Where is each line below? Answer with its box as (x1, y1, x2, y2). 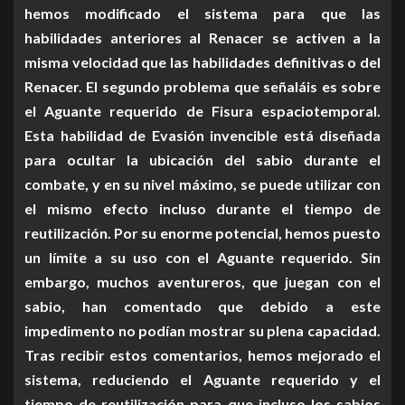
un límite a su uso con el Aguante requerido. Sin (24, 249, 381, 267)
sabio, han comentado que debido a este (24, 297, 381, 316)
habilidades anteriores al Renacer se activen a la (24, 29, 381, 47)
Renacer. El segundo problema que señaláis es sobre (24, 78, 381, 96)
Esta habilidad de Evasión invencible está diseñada (24, 127, 381, 145)
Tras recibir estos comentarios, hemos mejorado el (24, 346, 381, 364)
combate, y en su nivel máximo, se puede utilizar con (24, 175, 381, 193)
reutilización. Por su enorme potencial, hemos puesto (24, 224, 381, 242)
